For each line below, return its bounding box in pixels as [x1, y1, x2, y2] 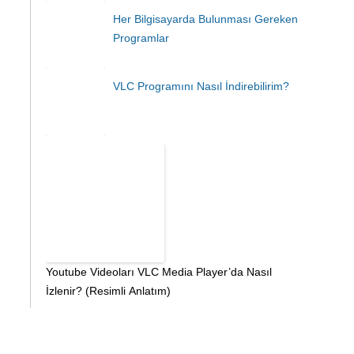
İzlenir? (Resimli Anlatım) [46, 284, 171, 297]
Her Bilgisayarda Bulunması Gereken [113, 13, 298, 25]
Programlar [113, 32, 169, 44]
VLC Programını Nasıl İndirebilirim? [113, 80, 289, 92]
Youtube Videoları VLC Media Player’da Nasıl [46, 265, 272, 278]
